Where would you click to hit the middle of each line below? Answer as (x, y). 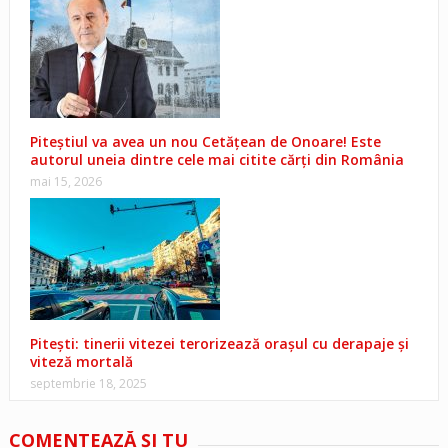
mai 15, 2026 (65, 182)
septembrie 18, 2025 (88, 384)
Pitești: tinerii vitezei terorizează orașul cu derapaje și (219, 344)
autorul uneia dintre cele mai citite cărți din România (216, 160)
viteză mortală (81, 362)
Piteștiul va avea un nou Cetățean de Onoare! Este (205, 142)
